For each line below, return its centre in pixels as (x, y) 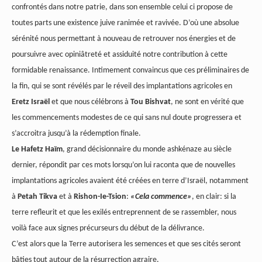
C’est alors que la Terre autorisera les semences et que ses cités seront (126, 244)
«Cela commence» (161, 197)
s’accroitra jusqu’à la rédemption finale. (76, 134)
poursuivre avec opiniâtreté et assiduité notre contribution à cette (120, 55)
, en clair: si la (214, 197)
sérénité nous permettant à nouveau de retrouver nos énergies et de (124, 39)
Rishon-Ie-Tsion (100, 197)
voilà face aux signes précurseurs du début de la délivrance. (108, 229)
